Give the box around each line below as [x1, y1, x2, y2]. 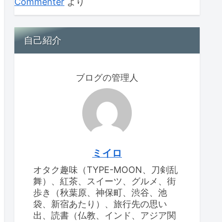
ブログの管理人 [76, 72, 138, 83]
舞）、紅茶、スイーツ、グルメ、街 [33, 175, 176, 186]
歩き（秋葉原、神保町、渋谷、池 [33, 187, 167, 198]
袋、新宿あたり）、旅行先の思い [33, 198, 167, 209]
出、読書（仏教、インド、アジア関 [33, 210, 176, 221]
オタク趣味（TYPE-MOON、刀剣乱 [33, 164, 178, 175]
